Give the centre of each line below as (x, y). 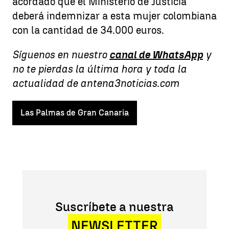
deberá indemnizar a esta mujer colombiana (114, 16)
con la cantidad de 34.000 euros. (88, 30)
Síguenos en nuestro (61, 54)
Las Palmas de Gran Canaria (75, 112)
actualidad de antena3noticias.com (96, 83)
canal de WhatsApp (156, 54)
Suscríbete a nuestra (114, 207)
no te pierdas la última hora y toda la (99, 69)
